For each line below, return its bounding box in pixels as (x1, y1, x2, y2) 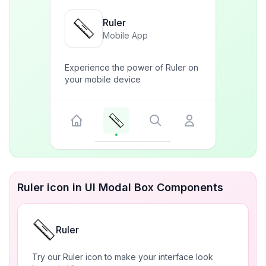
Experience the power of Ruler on (65, 62, 198, 72)
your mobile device (65, 74, 141, 84)
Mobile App (103, 30, 148, 40)
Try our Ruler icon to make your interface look (32, 252, 213, 262)
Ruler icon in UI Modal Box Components (17, 181, 223, 194)
